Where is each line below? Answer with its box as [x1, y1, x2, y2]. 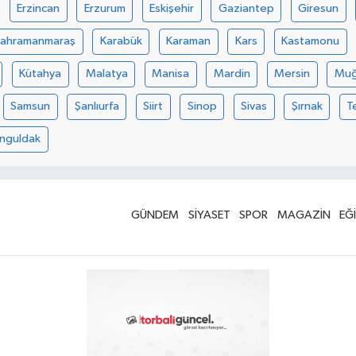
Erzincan [17, 2, 60, 15]
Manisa [152, 68, 190, 80]
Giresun [298, 2, 339, 15]
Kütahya [19, 68, 62, 80]
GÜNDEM [131, 208, 180, 221]
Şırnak [291, 100, 323, 113]
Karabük [99, 35, 142, 48]
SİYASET [188, 208, 230, 221]
